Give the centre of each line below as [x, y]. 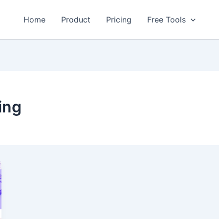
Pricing [119, 20]
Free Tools [167, 20]
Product [76, 20]
